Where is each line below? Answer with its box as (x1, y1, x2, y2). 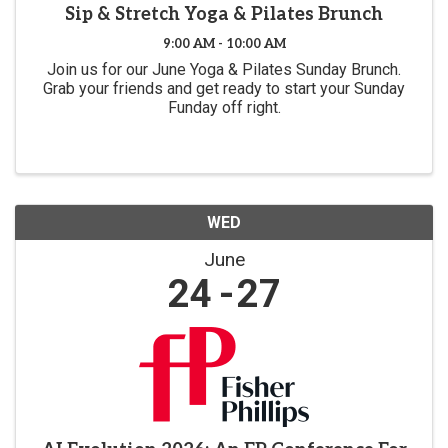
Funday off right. (167, 97, 281, 117)
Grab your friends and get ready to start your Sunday (43, 78, 405, 98)
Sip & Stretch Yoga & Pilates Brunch (65, 3, 383, 25)
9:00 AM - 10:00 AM (162, 35, 286, 52)
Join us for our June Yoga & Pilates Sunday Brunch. (47, 59, 401, 79)
